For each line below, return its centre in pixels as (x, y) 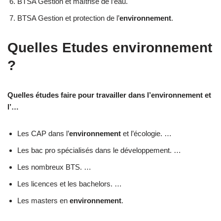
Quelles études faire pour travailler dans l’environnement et (109, 95)
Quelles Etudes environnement (110, 47)
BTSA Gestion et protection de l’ (68, 18)
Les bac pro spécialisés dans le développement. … (99, 150)
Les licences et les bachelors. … (70, 184)
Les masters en (43, 200)
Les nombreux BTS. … (54, 167)
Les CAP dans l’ (43, 133)
